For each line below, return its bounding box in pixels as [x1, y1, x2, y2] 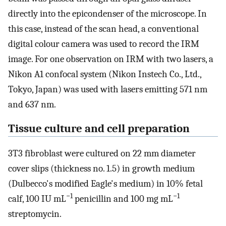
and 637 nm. [8, 98, 56, 110]
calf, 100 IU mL [8, 193, 66, 204]
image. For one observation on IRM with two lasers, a [8, 53, 213, 65]
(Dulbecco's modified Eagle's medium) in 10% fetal [8, 178, 203, 189]
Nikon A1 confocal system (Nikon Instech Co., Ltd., [8, 68, 201, 80]
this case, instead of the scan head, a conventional [8, 23, 199, 34]
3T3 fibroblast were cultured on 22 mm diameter [8, 147, 196, 159]
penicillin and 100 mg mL [73, 193, 173, 204]
